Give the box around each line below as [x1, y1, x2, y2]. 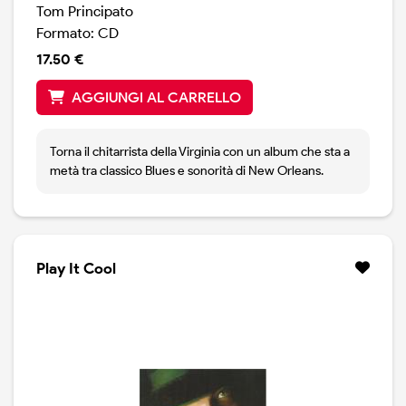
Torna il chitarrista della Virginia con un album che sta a [50, 144, 350, 160]
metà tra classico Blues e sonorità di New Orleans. [50, 163, 324, 179]
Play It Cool [36, 259, 116, 278]
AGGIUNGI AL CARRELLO [72, 89, 241, 107]
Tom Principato [36, 3, 133, 21]
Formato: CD [36, 24, 119, 43]
